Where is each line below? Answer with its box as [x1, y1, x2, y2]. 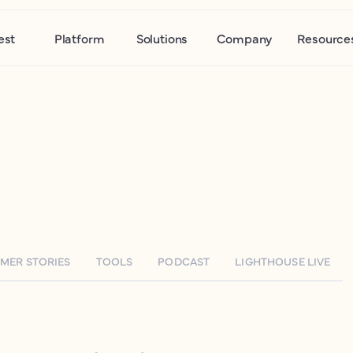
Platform [54, 29, 105, 46]
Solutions [136, 29, 188, 46]
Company [217, 29, 273, 46]
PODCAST [158, 253, 210, 269]
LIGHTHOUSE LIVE [235, 253, 331, 269]
